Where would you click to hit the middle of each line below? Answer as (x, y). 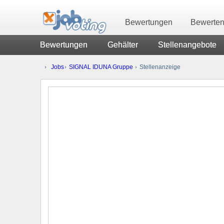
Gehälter (123, 45)
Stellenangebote (187, 45)
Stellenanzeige (159, 67)
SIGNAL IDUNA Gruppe (101, 67)
